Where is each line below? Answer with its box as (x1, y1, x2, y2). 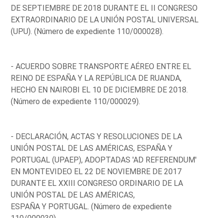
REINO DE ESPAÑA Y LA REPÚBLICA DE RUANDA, (11, 73, 182, 83)
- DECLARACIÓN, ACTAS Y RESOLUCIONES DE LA (11, 131, 182, 141)
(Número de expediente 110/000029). (11, 96, 141, 106)
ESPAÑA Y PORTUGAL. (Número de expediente (11, 201, 172, 211)
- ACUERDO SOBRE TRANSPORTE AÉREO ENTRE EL (11, 61, 192, 71)
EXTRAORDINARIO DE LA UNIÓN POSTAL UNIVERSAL (11, 15, 199, 24)
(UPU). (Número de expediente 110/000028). (11, 26, 164, 36)
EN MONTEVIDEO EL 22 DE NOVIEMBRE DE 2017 (11, 166, 182, 176)
